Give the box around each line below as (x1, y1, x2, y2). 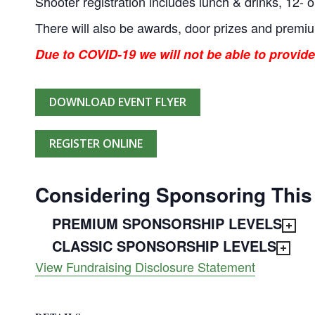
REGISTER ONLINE (49, 135, 143, 151)
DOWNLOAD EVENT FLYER (49, 94, 186, 110)
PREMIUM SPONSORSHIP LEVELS (52, 212, 282, 233)
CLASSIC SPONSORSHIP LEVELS (52, 235, 276, 256)
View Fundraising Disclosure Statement (35, 257, 255, 276)
